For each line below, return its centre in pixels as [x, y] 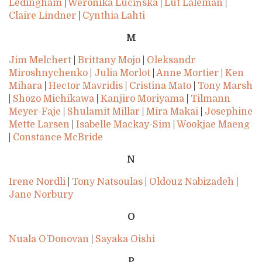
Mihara [25, 86]
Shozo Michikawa [54, 99]
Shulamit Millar [104, 112]
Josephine [229, 112]
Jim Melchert [40, 61]
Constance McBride [58, 138]
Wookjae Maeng [213, 125]
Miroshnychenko [48, 73]
